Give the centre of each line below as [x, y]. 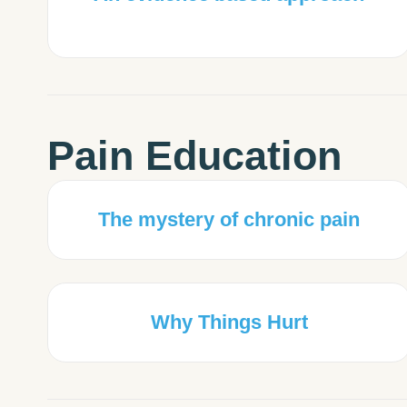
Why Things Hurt [229, 323]
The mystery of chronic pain [229, 220]
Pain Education [194, 156]
